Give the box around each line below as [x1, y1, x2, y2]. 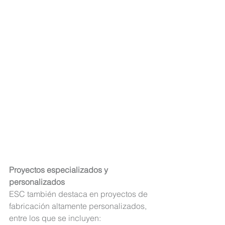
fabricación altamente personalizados [9, 201, 145, 211]
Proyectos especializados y [9, 165, 110, 175]
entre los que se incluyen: [9, 213, 101, 223]
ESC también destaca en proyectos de [9, 189, 150, 199]
